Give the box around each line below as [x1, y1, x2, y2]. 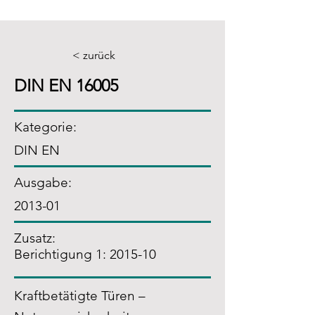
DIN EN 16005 [14, 75, 118, 96]
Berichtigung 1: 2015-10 [14, 246, 156, 262]
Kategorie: [14, 119, 77, 135]
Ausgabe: [14, 174, 72, 191]
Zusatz [14, 230, 52, 246]
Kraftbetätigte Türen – [14, 288, 146, 304]
